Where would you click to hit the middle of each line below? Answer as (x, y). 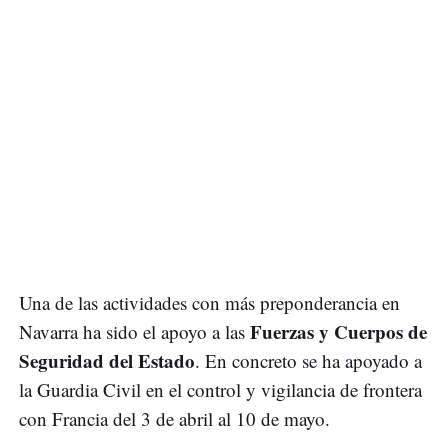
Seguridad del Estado (107, 361)
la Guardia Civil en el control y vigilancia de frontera (220, 390)
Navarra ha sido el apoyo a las (134, 332)
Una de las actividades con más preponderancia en (209, 303)
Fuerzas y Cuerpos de (338, 332)
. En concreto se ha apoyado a (308, 361)
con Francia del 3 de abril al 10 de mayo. (177, 419)
